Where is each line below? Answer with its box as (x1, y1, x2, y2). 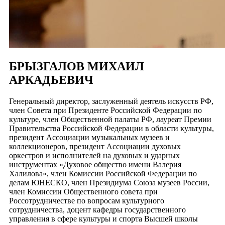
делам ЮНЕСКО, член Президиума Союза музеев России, (9, 178, 209, 187)
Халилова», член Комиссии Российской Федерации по (9, 169, 197, 178)
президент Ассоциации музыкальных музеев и (9, 133, 170, 142)
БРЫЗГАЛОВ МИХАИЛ (9, 59, 144, 73)
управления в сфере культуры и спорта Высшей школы (9, 214, 198, 223)
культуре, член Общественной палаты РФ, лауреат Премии (9, 115, 211, 124)
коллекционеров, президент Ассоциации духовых (9, 142, 181, 151)
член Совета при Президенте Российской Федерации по (9, 105, 202, 115)
